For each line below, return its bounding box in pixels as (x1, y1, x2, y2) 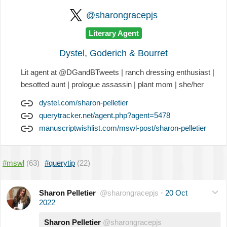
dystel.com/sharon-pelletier (39, 98, 128, 107)
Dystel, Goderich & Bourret (59, 48, 168, 58)
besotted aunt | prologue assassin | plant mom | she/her (21, 80, 204, 89)
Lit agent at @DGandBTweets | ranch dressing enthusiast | (21, 67, 214, 77)
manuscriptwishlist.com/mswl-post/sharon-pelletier (39, 123, 206, 132)
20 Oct (165, 188, 187, 197)
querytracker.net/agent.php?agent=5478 (39, 110, 170, 120)
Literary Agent (88, 29, 139, 37)
